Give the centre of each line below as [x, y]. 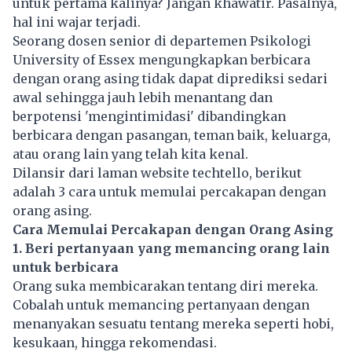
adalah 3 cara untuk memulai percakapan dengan [169, 192]
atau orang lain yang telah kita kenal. [130, 154]
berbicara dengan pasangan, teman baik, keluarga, [172, 136]
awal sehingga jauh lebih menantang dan [143, 98]
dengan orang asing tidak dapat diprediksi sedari [170, 79]
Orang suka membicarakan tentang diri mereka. [165, 286]
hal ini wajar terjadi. [78, 22]
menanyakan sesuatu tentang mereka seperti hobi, [173, 324]
